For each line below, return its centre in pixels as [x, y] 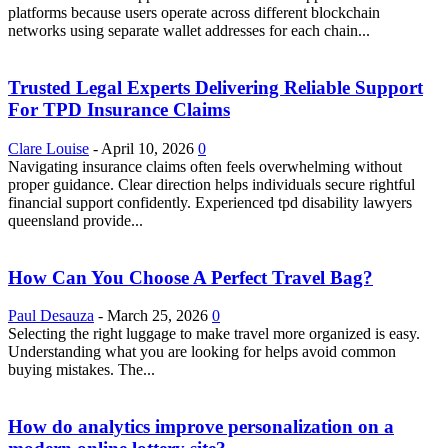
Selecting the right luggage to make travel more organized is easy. [214, 334]
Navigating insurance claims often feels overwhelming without [205, 166]
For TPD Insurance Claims [119, 110]
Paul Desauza [51, 316]
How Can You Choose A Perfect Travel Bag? [190, 277]
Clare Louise [48, 148]
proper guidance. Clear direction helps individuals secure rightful [211, 184]
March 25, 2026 [157, 316]
